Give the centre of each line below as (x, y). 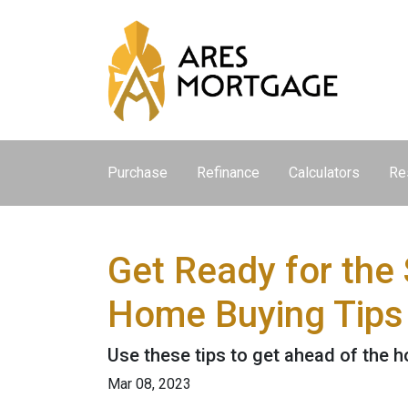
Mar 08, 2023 (149, 384)
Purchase (138, 173)
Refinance (228, 173)
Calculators (324, 173)
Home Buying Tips (255, 315)
